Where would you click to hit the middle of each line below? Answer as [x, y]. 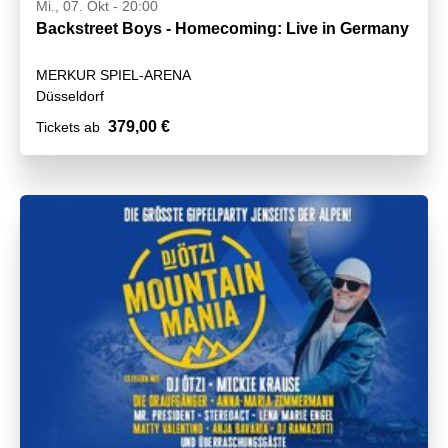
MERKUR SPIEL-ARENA [113, 75]
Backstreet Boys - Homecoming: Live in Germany [222, 29]
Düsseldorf [70, 96]
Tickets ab [68, 127]
